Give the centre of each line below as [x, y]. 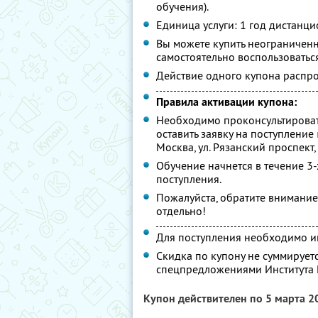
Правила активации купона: [226, 102]
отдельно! [181, 211]
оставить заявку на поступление [236, 133]
